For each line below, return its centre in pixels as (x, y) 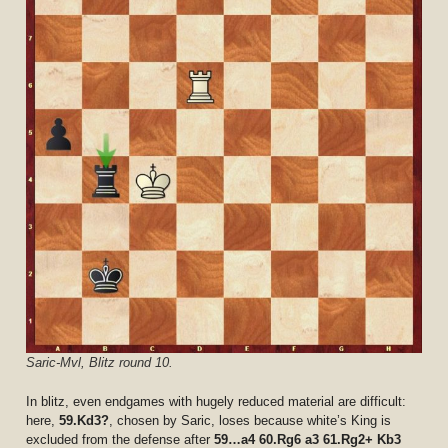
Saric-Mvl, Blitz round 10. (100, 363)
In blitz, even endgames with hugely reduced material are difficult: (216, 401)
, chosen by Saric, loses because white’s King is (250, 420)
